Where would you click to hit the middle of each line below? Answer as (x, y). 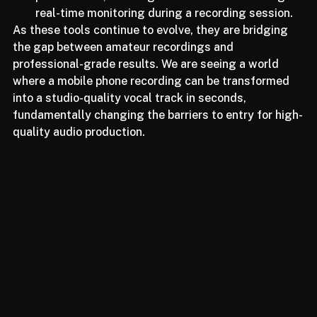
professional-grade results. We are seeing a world (147, 79)
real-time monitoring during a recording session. (164, 28)
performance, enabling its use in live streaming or (168, 11)
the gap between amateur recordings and (125, 62)
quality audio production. (79, 146)
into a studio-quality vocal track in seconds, (131, 113)
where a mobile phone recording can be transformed (152, 96)
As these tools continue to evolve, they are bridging (152, 45)
